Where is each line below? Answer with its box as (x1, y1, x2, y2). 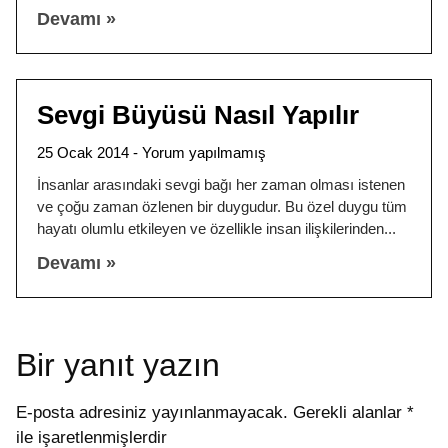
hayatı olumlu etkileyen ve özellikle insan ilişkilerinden (37, 219, 384, 237)
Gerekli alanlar (293, 402, 407, 422)
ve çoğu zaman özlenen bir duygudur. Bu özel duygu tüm (37, 197, 407, 215)
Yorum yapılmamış (142, 143, 266, 161)
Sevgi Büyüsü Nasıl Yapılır (37, 99, 359, 130)
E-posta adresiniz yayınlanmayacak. (16, 402, 288, 422)
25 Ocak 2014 (37, 143, 133, 161)
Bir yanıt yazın (16, 346, 220, 383)
